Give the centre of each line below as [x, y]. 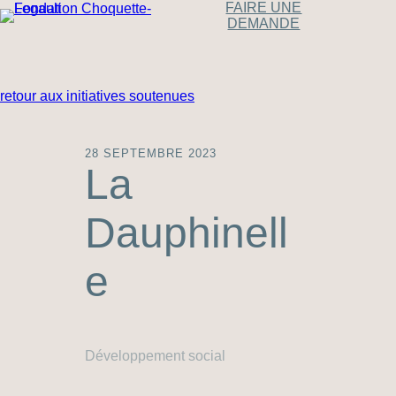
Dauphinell [187, 233]
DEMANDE [264, 23]
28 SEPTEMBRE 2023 [151, 153]
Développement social [155, 356]
